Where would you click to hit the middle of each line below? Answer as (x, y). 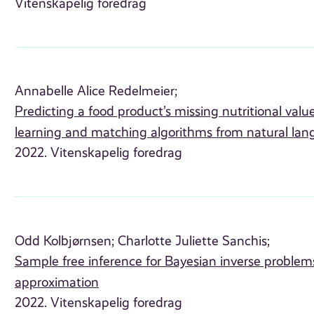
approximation (57, 282)
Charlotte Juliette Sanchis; (194, 241)
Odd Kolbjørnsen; (65, 241)
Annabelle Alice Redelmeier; (96, 91)
